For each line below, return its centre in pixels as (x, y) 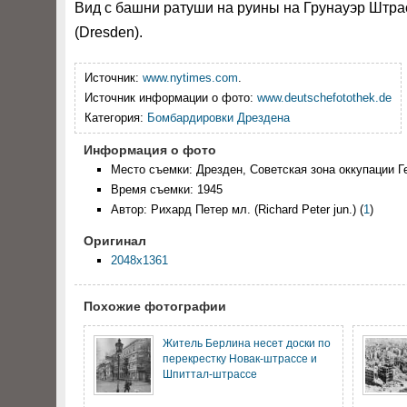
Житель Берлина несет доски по (247, 343)
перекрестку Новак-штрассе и (240, 358)
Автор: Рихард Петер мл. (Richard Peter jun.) (233, 209)
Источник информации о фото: (171, 98)
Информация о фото (150, 150)
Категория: (116, 118)
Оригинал (115, 241)
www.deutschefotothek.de (324, 98)
